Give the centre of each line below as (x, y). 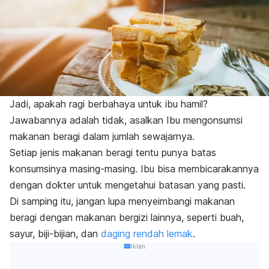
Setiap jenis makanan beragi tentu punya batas (113, 153)
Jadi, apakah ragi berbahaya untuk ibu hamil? (109, 104)
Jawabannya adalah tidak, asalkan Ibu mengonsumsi (126, 120)
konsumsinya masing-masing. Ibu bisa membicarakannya (134, 169)
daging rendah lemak (147, 234)
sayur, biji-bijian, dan (55, 234)
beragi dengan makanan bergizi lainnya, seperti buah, (127, 218)
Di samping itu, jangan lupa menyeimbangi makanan (122, 201)
